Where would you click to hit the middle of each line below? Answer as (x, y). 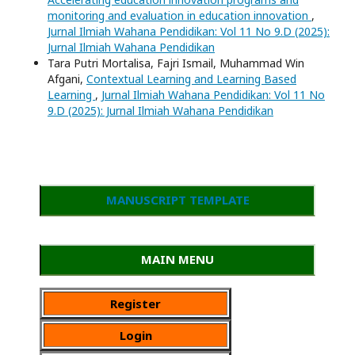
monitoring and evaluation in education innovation (179, 15)
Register (136, 303)
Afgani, (67, 78)
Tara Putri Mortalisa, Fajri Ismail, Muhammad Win (176, 63)
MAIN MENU (177, 259)
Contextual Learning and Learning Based (191, 78)
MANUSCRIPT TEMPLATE (177, 199)
